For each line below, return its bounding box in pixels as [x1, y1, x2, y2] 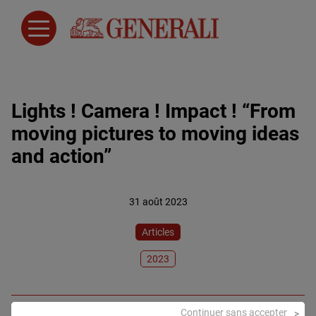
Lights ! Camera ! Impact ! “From [11, 99, 296, 123]
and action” [11, 145, 111, 168]
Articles [142, 226, 174, 238]
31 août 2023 [128, 196, 188, 207]
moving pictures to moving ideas [11, 122, 299, 145]
